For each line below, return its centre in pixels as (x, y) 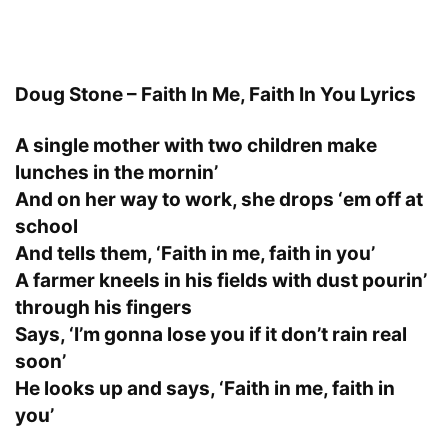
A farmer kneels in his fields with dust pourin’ (221, 280)
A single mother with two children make (196, 145)
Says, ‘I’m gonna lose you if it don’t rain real (211, 334)
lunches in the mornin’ (116, 172)
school (46, 226)
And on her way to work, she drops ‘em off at (219, 199)
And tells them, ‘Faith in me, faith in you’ (195, 253)
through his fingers (103, 307)
